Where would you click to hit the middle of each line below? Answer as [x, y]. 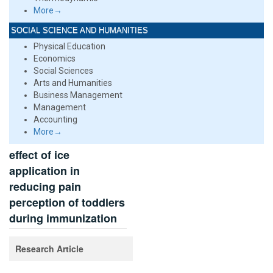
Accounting [55, 119]
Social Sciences [63, 71]
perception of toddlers [67, 202]
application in [44, 171]
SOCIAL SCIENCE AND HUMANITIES [80, 30]
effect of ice [39, 155]
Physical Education [69, 46]
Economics [55, 58]
